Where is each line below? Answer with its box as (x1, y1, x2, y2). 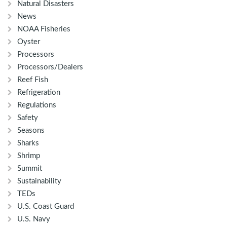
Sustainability (17, 177, 61, 185)
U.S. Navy (17, 215, 50, 223)
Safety (17, 114, 38, 122)
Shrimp (17, 152, 40, 160)
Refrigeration (17, 89, 60, 97)
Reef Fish (17, 76, 48, 84)
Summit (17, 165, 42, 173)
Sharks (17, 139, 39, 147)
